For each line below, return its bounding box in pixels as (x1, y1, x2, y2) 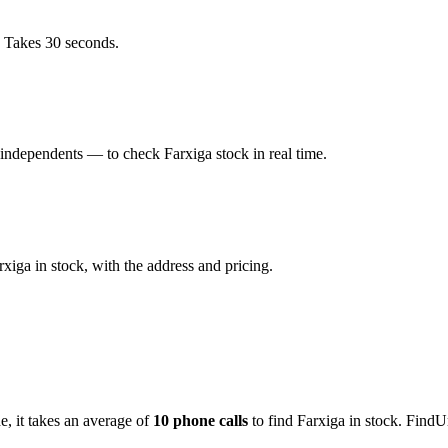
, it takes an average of (8, 411, 149, 429)
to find (248, 411, 293, 429)
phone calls (169, 411, 248, 429)
